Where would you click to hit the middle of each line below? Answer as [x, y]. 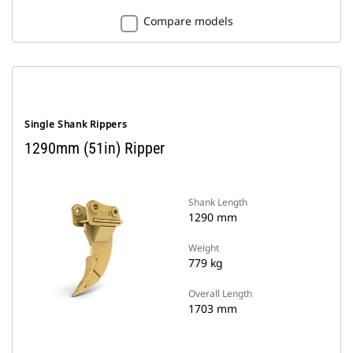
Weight [204, 248]
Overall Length [220, 294]
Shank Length [218, 202]
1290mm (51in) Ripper [95, 148]
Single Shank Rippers [76, 124]
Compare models [188, 21]
